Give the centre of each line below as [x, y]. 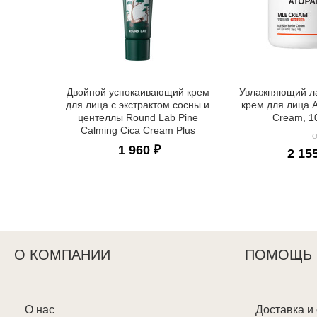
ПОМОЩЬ [278, 255]
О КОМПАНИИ [62, 255]
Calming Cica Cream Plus [138, 131]
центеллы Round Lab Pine [138, 118]
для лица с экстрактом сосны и [138, 105]
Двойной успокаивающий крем [138, 92]
